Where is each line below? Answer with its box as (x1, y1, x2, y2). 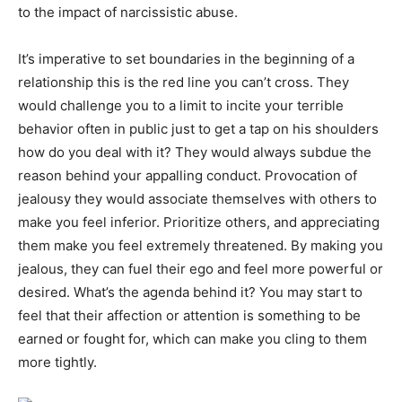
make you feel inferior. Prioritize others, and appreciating (18, 213, 380, 231)
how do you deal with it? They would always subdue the (18, 143, 371, 161)
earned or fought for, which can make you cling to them (18, 329, 367, 347)
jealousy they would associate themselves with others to (18, 189, 377, 207)
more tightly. (18, 353, 97, 371)
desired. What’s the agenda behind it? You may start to (18, 283, 363, 301)
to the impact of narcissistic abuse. (18, 3, 238, 21)
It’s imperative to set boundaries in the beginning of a (18, 49, 354, 67)
